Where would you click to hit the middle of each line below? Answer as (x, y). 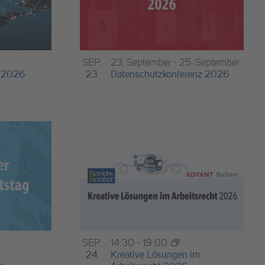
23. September (140, 63)
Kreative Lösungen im (155, 256)
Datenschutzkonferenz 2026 (169, 75)
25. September (209, 63)
